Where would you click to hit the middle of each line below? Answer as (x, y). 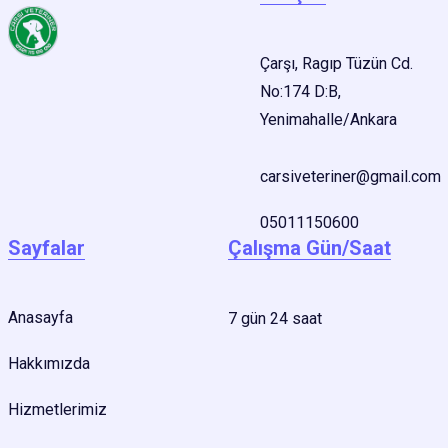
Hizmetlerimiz (57, 410)
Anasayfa (40, 318)
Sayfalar (46, 248)
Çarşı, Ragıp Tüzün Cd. (336, 64)
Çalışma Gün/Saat (309, 248)
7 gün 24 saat (274, 319)
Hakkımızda (48, 364)
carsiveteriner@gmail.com (350, 177)
